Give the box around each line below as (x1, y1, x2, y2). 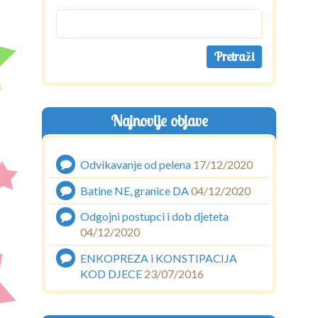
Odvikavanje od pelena (80, 158, 192, 172)
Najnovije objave (110, 111, 208, 131)
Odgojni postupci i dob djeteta (80, 209, 229, 224)
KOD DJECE (80, 267, 143, 281)
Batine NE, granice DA (80, 184, 190, 197)
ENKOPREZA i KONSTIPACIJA (80, 251, 238, 265)
